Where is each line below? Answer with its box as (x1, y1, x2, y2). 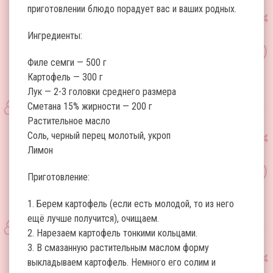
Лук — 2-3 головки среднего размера (27, 86, 176, 97)
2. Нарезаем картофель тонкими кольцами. (27, 227, 197, 239)
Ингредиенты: (27, 30, 82, 41)
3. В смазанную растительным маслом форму (27, 242, 209, 253)
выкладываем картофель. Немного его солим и (27, 257, 216, 268)
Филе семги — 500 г (27, 57, 107, 68)
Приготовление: (27, 171, 90, 183)
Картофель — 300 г (27, 71, 103, 83)
